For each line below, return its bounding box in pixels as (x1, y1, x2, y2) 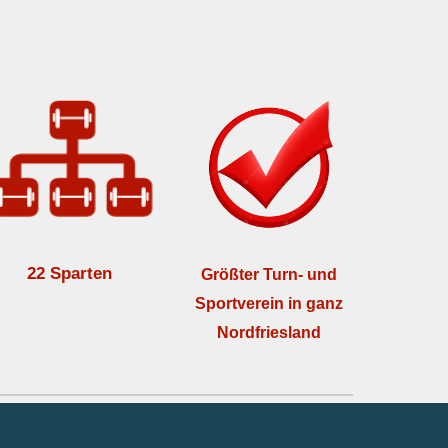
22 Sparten (27, 263, 113, 284)
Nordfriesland (217, 323, 322, 341)
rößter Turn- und (213, 265, 338, 283)
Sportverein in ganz (195, 294, 344, 312)
